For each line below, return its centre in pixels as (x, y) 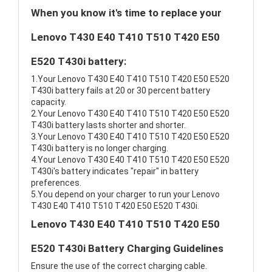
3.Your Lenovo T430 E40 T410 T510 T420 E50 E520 (130, 137)
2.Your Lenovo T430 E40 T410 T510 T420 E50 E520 (130, 114)
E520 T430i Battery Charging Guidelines (127, 249)
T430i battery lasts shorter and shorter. (108, 125)
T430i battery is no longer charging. (100, 148)
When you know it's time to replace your (126, 13)
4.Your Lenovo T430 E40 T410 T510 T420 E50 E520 (130, 160)
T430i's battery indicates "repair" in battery (115, 172)
